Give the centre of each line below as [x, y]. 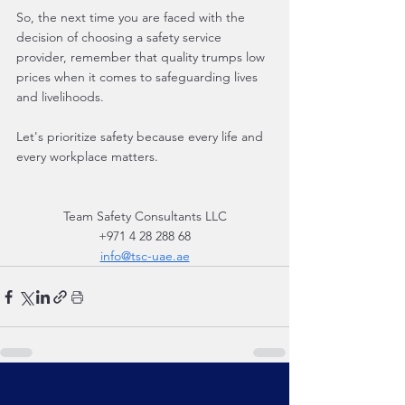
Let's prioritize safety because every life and [141, 137]
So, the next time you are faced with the [132, 17]
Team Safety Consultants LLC [145, 216]
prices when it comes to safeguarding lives [139, 77]
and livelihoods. [60, 97]
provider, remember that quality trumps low [142, 57]
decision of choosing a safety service [121, 37]
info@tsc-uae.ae [145, 256]
